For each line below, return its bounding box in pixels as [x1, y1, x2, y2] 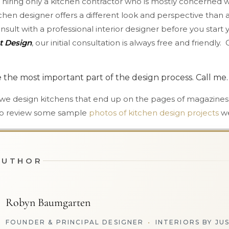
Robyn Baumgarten [6, 196, 90, 209]
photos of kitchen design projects [89, 108, 219, 118]
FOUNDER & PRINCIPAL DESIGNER [6, 218, 144, 226]
